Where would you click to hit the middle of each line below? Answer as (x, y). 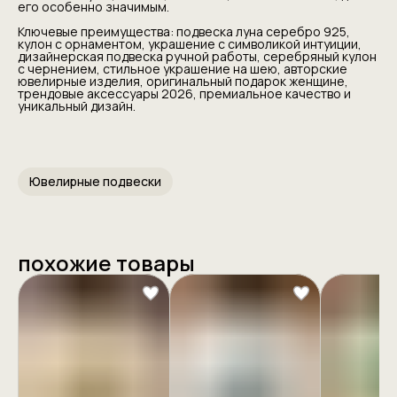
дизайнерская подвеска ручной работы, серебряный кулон (197, 56)
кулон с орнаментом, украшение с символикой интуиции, (190, 43)
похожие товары (106, 262)
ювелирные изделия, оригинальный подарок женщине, (183, 81)
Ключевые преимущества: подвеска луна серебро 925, (184, 31)
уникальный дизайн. (77, 105)
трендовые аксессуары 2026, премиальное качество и (184, 93)
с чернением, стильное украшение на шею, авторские (183, 68)
